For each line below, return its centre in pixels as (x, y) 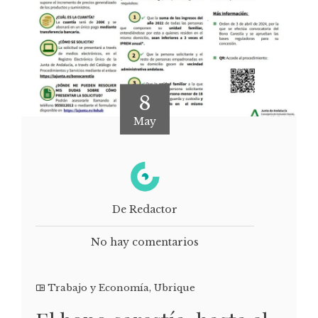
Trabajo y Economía (98, 287)
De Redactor (145, 209)
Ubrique (175, 287)
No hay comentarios (145, 242)
